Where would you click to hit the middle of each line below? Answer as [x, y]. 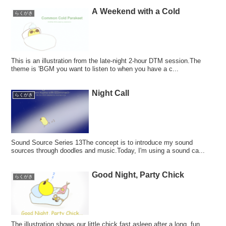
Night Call [111, 93]
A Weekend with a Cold [136, 12]
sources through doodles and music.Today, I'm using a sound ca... [108, 151]
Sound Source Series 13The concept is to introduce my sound [102, 143]
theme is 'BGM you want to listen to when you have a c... [95, 69]
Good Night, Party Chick [138, 175]
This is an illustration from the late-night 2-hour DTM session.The [106, 61]
